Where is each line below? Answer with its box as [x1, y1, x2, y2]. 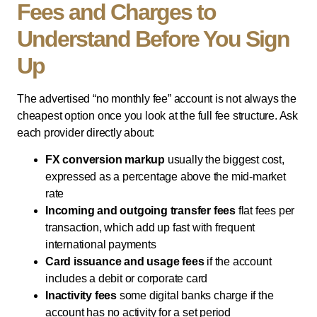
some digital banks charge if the [117, 289, 274, 302]
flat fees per [236, 204, 295, 217]
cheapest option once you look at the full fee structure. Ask [17, 109, 298, 122]
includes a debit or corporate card [45, 272, 208, 285]
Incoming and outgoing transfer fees [45, 204, 236, 217]
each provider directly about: [17, 126, 155, 139]
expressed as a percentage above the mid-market [45, 171, 286, 183]
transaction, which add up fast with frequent [45, 221, 255, 234]
